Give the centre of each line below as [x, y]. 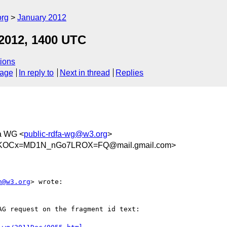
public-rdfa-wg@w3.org [66, 134]
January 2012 [42, 17]
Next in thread [85, 73]
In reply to [36, 73]
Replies [130, 73]
